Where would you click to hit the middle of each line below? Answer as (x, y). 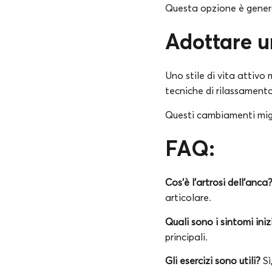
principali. (186, 236)
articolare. (188, 198)
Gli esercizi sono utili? (213, 261)
